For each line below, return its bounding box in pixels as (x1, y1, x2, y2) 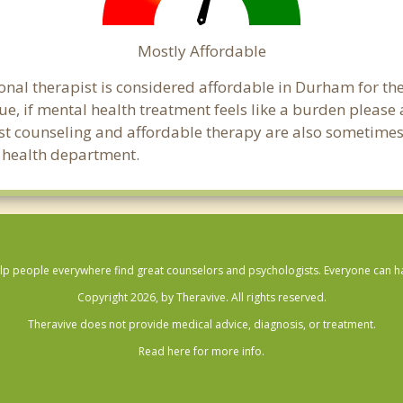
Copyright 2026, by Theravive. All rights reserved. (76, 290, 327, 305)
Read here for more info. (139, 344, 264, 359)
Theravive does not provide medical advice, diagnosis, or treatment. (27, 317, 376, 332)
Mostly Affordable (137, 40, 266, 61)
